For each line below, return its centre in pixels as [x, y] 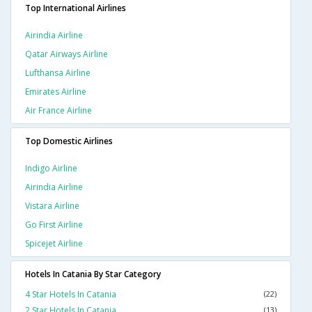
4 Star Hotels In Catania [71, 295]
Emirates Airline [56, 92]
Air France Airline [58, 111]
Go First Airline [54, 225]
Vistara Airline [52, 206]
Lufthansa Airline [58, 73]
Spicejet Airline [54, 244]
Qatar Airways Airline [67, 54]
